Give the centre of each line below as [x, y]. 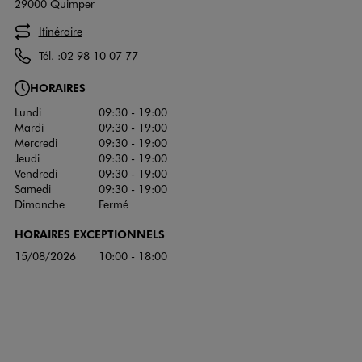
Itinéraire [60, 32]
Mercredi [36, 142]
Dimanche [39, 204]
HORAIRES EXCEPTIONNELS [89, 233]
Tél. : [49, 56]
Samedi [32, 188]
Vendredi [36, 173]
